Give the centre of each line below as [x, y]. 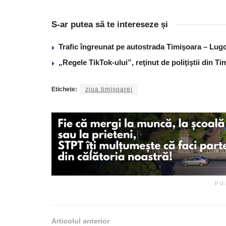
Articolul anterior [80, 221]
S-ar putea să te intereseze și [110, 24]
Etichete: [64, 89]
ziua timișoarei [109, 89]
